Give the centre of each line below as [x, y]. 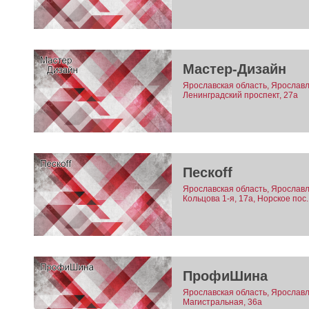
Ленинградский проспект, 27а [240, 96]
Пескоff [207, 173]
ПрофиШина [225, 276]
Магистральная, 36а [222, 302]
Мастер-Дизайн [234, 69]
